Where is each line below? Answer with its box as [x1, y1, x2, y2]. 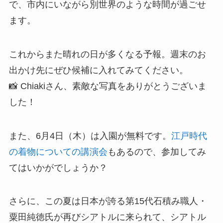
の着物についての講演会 [8, 146, 108, 157]
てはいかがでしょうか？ [8, 162, 108, 173]
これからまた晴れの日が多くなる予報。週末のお [8, 49, 206, 59]
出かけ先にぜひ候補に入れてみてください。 [8, 65, 188, 75]
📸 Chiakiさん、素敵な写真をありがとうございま [8, 81, 207, 91]
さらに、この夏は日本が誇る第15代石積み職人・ [8, 196, 207, 207]
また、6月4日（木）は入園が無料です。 [8, 130, 171, 141]
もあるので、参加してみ [107, 146, 206, 157]
